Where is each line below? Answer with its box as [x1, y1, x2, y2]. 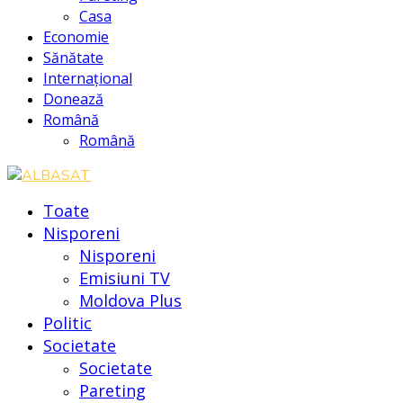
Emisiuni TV [79, 266, 170, 289]
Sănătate [43, 47, 103, 67]
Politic [43, 311, 92, 334]
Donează [43, 88, 103, 109]
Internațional [43, 67, 132, 88]
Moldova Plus [79, 289, 182, 311]
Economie [43, 26, 109, 47]
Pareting [79, 379, 146, 401]
